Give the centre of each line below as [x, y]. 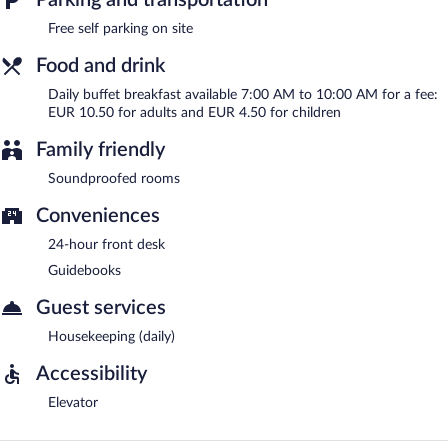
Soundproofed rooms [114, 178]
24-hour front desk [106, 244]
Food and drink [100, 65]
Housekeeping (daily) [111, 336]
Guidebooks [84, 270]
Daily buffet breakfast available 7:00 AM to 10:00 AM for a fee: [243, 94]
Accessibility [91, 373]
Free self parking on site [120, 28]
